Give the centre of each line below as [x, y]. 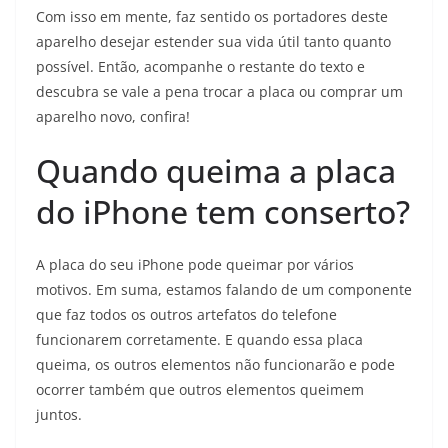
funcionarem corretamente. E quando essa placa [199, 339]
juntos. [59, 414]
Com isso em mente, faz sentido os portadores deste [212, 16]
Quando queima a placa [216, 170]
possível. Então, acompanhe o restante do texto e [200, 66]
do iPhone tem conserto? [223, 211]
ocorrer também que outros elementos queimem [200, 389]
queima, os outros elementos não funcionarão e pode [215, 364]
